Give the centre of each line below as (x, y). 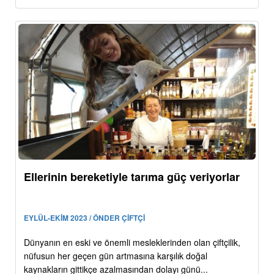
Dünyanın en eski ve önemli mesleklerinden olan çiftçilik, (132, 242)
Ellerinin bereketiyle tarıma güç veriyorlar (132, 176)
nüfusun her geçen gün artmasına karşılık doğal (116, 255)
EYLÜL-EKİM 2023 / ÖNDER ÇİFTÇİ (84, 217)
